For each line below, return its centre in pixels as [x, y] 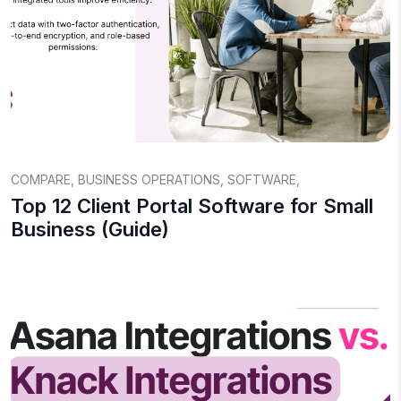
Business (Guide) [90, 229]
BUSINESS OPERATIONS [149, 179]
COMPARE [41, 179]
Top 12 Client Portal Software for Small [192, 206]
